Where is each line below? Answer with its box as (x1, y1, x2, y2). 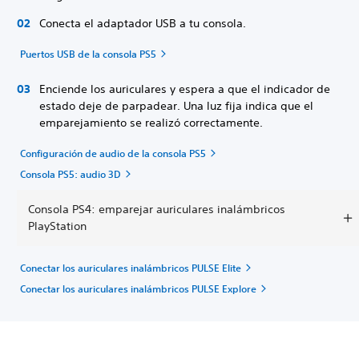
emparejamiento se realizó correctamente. (39, 115, 263, 130)
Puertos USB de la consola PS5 (20, 47, 156, 60)
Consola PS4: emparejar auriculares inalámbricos (28, 202, 285, 216)
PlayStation (28, 219, 87, 233)
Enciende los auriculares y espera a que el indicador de (39, 82, 330, 96)
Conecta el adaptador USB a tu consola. (39, 16, 246, 30)
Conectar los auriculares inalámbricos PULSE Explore (20, 282, 256, 295)
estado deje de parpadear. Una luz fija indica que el (39, 99, 313, 113)
